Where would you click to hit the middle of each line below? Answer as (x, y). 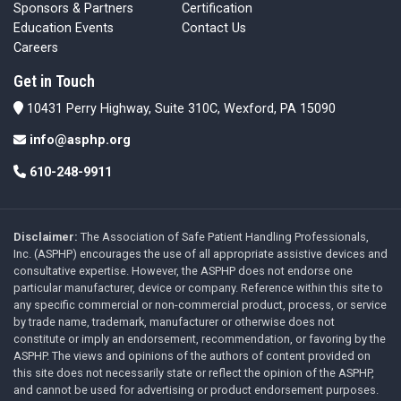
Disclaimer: (46, 237)
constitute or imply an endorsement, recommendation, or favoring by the (200, 339)
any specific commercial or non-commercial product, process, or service (200, 305)
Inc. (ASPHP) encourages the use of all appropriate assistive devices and (200, 254)
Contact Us (214, 29)
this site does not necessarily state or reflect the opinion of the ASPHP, (194, 373)
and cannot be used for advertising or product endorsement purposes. (196, 390)
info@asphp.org (81, 141)
